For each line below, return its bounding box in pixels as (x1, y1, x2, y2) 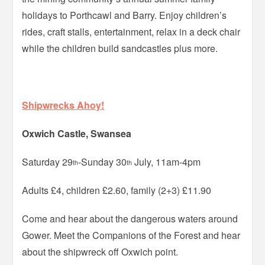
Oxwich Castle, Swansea (22, 126, 132, 140)
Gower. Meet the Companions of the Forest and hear (22, 228, 241, 242)
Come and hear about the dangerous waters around (22, 211, 238, 225)
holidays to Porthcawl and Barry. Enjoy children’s (22, 8, 227, 22)
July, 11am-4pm (132, 154, 201, 169)
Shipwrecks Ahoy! (22, 98, 105, 112)
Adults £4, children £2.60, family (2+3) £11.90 (22, 183, 212, 197)
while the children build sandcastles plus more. (22, 41, 218, 55)
